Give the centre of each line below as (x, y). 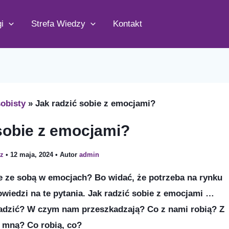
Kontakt (128, 24)
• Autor (66, 155)
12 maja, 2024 (33, 155)
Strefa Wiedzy (59, 24)
